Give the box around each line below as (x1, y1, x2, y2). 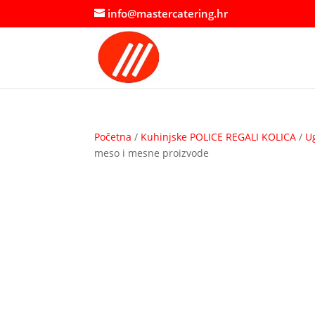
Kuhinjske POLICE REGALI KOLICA (141, 129, 297, 143)
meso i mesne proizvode (94, 146, 210, 160)
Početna (94, 129, 132, 143)
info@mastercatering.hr (108, 6, 229, 21)
